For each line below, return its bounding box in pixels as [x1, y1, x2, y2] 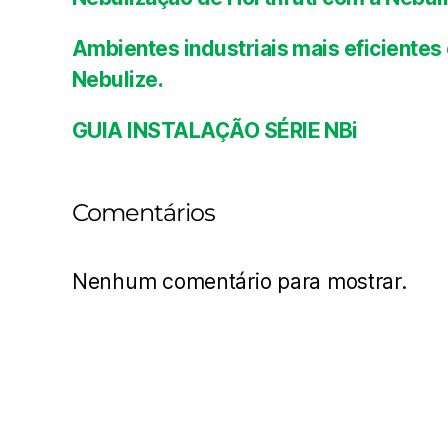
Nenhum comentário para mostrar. [72, 269, 407, 295]
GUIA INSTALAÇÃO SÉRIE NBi [72, 118, 358, 144]
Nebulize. [72, 67, 164, 93]
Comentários [72, 198, 216, 228]
